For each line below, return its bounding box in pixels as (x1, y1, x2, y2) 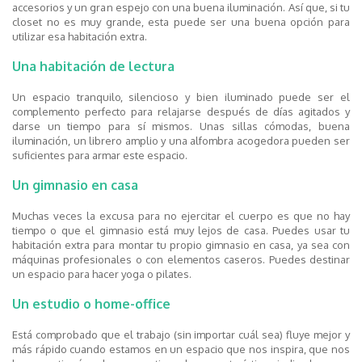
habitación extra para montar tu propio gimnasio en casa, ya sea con (12, 238, 350, 252)
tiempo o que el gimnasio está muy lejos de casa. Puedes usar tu (12, 224, 350, 238)
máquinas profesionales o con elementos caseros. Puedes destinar (12, 253, 350, 267)
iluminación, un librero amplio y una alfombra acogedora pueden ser (12, 134, 350, 148)
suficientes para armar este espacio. (12, 149, 187, 162)
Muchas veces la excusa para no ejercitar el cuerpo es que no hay (12, 209, 350, 223)
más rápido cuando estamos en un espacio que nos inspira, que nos (12, 343, 350, 356)
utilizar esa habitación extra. (12, 30, 147, 44)
